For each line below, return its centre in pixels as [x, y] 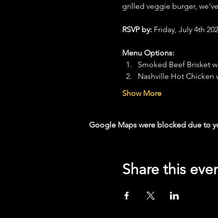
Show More [142, 93]
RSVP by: [138, 29]
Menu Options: [148, 53]
